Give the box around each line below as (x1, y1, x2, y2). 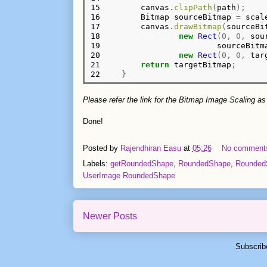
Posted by (82, 143, 120, 153)
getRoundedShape (110, 159, 173, 169)
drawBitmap (174, 21, 222, 31)
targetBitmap (169, 60, 232, 69)
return (141, 60, 170, 69)
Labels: (82, 159, 110, 169)
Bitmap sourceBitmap (103, 12, 237, 21)
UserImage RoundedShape (82, 171, 175, 181)
